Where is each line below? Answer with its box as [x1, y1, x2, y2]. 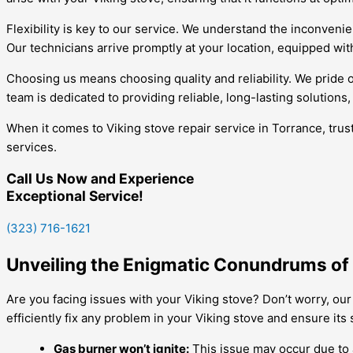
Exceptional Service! [6, 188, 143, 205]
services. [6, 139, 57, 154]
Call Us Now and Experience [6, 170, 194, 188]
